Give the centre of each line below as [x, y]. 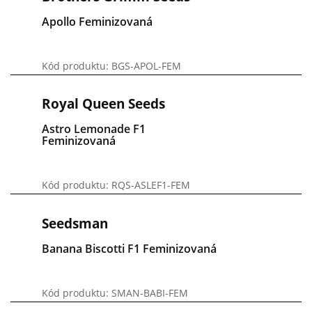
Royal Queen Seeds [103, 104]
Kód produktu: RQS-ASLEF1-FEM [116, 185]
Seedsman [75, 223]
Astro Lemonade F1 [94, 129]
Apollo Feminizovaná [97, 21]
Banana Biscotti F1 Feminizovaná [129, 248]
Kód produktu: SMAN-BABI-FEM [115, 292]
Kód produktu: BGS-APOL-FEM [111, 65]
